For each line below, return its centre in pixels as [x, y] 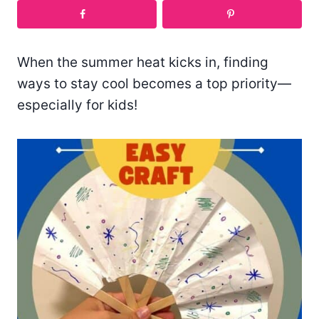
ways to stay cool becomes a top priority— [154, 83]
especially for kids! [79, 105]
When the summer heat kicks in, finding [143, 62]
